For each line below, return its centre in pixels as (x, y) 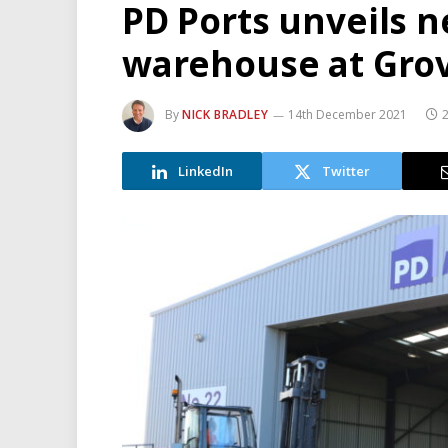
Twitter (346, 170)
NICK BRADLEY (225, 115)
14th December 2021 (348, 115)
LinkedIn (205, 170)
